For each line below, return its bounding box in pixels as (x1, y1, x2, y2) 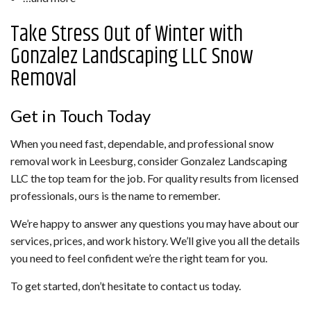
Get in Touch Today (10, 106, 151, 126)
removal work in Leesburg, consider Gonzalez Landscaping (10, 154, 287, 168)
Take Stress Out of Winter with (10, 17, 243, 52)
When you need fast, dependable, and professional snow (10, 137, 274, 151)
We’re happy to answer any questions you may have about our (10, 217, 299, 230)
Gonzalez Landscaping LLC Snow (10, 40, 253, 74)
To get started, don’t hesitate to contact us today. (10, 279, 241, 293)
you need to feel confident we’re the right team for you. (10, 251, 267, 265)
